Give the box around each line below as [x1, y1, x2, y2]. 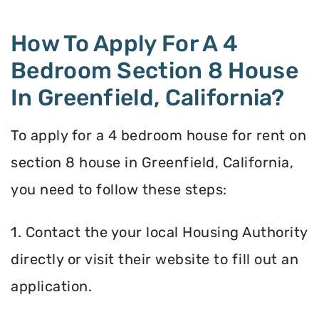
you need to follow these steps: [11, 181, 227, 199]
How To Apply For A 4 [11, 30, 238, 58]
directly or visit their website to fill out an [11, 251, 298, 268]
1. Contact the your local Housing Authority [11, 224, 308, 241]
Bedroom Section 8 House [11, 57, 298, 85]
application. [11, 278, 92, 296]
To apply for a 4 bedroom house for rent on [11, 127, 306, 145]
